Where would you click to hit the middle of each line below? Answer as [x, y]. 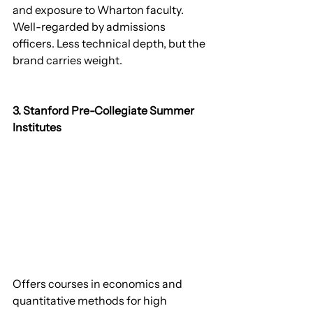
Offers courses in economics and [99, 284]
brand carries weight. [67, 60]
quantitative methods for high [91, 301]
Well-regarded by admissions [90, 26]
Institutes [37, 127]
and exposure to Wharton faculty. [99, 9]
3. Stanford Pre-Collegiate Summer [104, 110]
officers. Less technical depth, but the [110, 43]
